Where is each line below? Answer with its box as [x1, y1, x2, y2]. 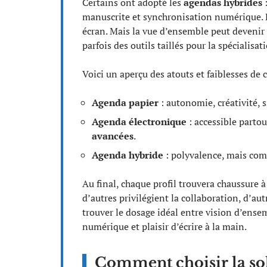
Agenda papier [92, 96, 159, 109]
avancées [92, 129, 133, 142]
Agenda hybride [92, 148, 163, 162]
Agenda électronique [92, 115, 187, 128]
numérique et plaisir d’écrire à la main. [82, 220, 247, 233]
